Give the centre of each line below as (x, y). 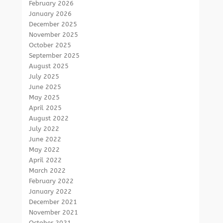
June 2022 (45, 139)
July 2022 (44, 129)
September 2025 (55, 56)
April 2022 (46, 160)
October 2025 (50, 45)
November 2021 (54, 212)
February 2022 (52, 181)
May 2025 (45, 97)
